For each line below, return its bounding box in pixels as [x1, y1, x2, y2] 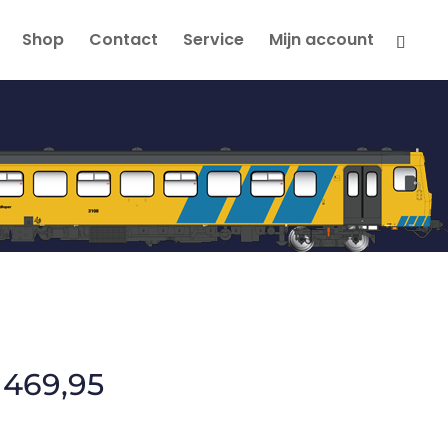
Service [183, 28, 244, 51]
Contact [89, 28, 158, 51]
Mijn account [269, 28, 374, 51]
